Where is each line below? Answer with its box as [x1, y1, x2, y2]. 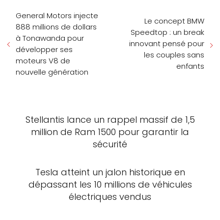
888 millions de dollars [16, 21, 97, 32]
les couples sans [144, 50, 204, 60]
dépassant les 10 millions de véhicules [28, 178, 192, 191]
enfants [176, 61, 204, 72]
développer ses [16, 44, 73, 55]
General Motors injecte [16, 10, 98, 21]
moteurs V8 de [16, 55, 70, 66]
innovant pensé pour [129, 38, 204, 49]
